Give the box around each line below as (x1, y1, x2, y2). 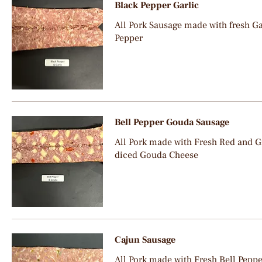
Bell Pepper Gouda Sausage (114, 116, 229, 128)
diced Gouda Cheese (114, 149, 198, 161)
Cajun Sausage (114, 233, 175, 246)
